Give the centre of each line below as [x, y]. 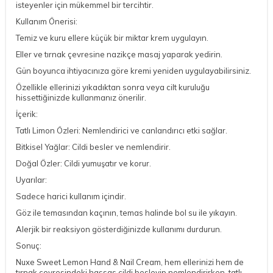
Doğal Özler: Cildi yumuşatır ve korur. [83, 163]
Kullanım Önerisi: [47, 21]
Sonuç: [29, 245]
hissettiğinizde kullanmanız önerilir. [81, 97]
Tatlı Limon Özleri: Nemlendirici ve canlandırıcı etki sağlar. [122, 130]
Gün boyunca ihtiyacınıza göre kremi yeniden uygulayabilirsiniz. [133, 70]
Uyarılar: [31, 179]
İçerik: [27, 114]
